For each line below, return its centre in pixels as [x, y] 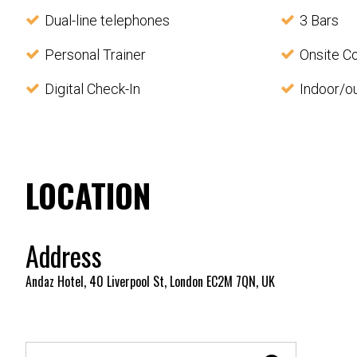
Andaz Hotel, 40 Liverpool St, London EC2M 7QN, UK [150, 282]
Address [64, 256]
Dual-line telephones [107, 21]
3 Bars [319, 21]
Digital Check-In [92, 89]
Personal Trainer [95, 55]
